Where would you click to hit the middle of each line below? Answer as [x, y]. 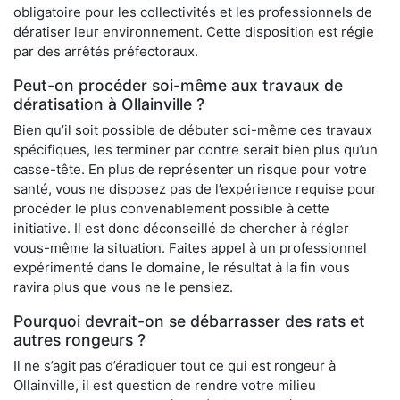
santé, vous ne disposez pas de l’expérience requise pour [195, 189]
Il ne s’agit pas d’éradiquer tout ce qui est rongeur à [175, 366]
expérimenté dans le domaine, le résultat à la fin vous [182, 268]
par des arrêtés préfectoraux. [106, 52]
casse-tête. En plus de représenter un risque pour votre [190, 170]
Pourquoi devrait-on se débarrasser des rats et [189, 321]
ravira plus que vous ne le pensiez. [123, 287]
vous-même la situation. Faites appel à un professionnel [190, 248]
